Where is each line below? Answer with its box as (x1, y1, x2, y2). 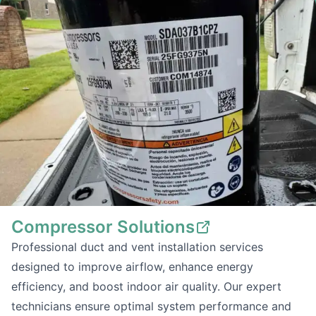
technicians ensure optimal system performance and (11, 299, 291, 313)
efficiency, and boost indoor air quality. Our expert (11, 279, 281, 293)
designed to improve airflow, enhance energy (11, 260, 253, 274)
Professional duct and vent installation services (11, 240, 263, 254)
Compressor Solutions (11, 217, 195, 237)
